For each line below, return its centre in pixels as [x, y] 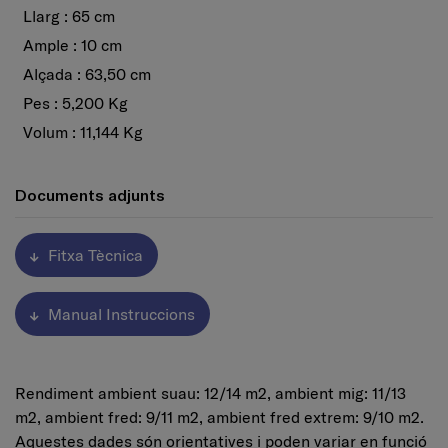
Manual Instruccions [119, 314]
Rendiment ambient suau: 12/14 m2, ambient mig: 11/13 [210, 393]
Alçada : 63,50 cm [83, 74]
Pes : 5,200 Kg [71, 103]
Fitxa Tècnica [93, 255]
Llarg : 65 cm [65, 16]
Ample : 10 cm [68, 45]
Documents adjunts [90, 195]
